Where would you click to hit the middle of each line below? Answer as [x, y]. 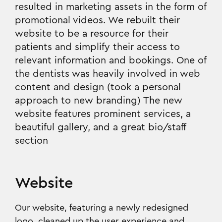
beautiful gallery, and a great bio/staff [100, 127]
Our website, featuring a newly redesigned [102, 208]
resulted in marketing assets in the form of [111, 7]
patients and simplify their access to [97, 47]
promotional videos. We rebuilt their [97, 20]
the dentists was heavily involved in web [108, 74]
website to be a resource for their [92, 34]
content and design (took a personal [98, 87]
